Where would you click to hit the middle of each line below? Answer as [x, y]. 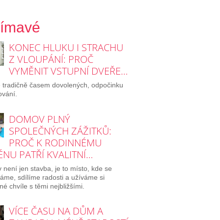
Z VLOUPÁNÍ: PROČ [51, 59]
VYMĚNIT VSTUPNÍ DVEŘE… [68, 71]
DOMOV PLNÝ [39, 119]
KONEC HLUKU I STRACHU [66, 47]
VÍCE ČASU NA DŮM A [56, 211]
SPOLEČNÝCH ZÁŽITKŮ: [60, 131]
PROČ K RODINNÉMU [55, 142]
